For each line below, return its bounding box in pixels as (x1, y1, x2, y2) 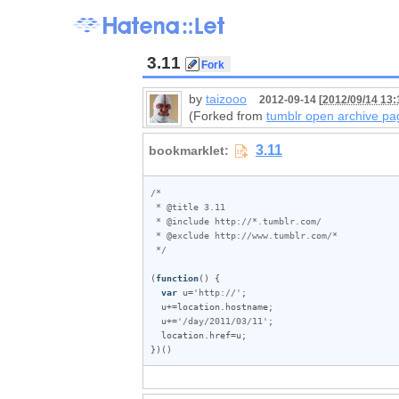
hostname (225, 300, 268, 312)
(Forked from (189, 109, 266, 123)
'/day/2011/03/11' (177, 314, 268, 326)
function (156, 272, 199, 283)
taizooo (206, 92, 247, 106)
